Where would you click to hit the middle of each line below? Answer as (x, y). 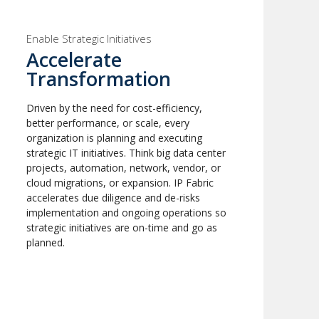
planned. (46, 243)
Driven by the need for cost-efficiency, (115, 108)
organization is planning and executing (115, 138)
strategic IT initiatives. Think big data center (126, 153)
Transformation (99, 79)
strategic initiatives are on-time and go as (122, 228)
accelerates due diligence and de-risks (114, 198)
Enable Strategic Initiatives (89, 39)
